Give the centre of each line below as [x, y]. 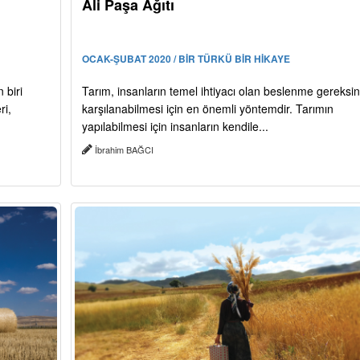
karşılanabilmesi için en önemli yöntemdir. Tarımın [207, 109]
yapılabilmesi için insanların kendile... [175, 127]
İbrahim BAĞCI [124, 150]
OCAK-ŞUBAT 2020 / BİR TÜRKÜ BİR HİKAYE [186, 59]
